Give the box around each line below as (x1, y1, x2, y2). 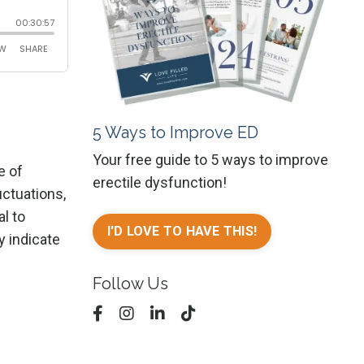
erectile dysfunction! (92, 174, 227, 192)
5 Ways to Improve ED (92, 123, 258, 143)
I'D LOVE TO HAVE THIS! (106, 223, 257, 240)
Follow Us (92, 274, 168, 294)
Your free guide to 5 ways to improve (92, 151, 328, 169)
